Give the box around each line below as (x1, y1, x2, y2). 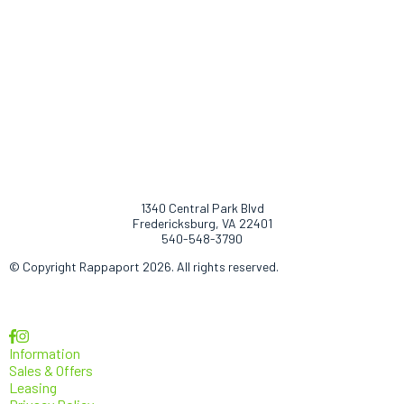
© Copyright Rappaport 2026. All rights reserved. (9, 258, 279, 274)
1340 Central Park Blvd (140, 199, 264, 216)
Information (9, 344, 80, 362)
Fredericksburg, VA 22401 (132, 215, 272, 231)
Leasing (9, 378, 57, 396)
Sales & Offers (9, 361, 93, 379)
